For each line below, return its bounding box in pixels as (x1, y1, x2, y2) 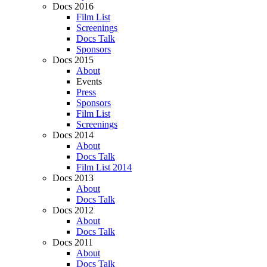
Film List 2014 (76, 162, 132, 172)
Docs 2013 (52, 172, 94, 183)
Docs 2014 (52, 129, 94, 140)
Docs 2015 (52, 54, 94, 65)
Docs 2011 (52, 237, 93, 247)
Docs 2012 (52, 204, 94, 215)
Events (76, 76, 102, 86)
